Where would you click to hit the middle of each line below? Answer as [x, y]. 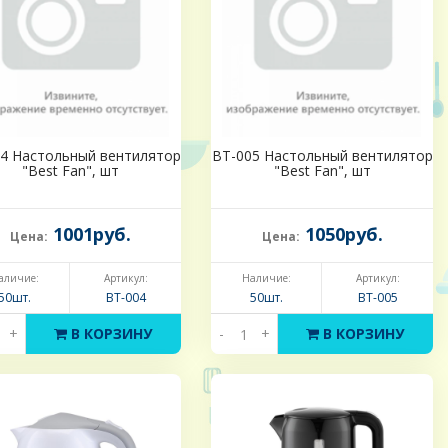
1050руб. [341, 234]
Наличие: [266, 278]
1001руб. [89, 234]
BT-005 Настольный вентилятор [322, 156]
